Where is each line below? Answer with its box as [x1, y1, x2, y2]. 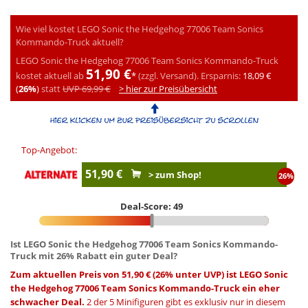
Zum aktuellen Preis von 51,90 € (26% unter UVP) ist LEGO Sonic [10, 267, 288, 280]
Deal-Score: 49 [120, 199, 184, 212]
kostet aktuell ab [16, 69, 84, 82]
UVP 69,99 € [63, 82, 111, 95]
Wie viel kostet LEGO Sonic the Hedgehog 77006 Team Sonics [16, 22, 263, 35]
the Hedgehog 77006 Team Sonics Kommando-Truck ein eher [10, 281, 280, 294]
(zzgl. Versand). [136, 69, 199, 82]
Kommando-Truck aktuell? [16, 35, 124, 48]
